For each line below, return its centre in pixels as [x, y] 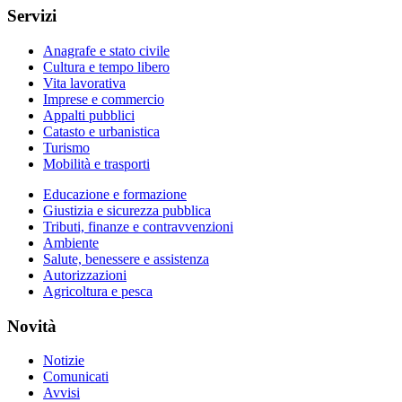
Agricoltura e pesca [98, 291]
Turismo [66, 147]
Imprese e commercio [104, 99]
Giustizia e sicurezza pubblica [127, 210]
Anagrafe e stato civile [106, 50]
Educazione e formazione [115, 194]
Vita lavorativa [84, 83]
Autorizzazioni [85, 275]
